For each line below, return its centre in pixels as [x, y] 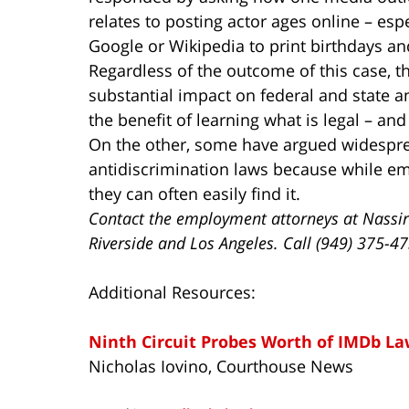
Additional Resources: [172, 292]
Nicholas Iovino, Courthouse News [221, 366]
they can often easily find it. [197, 193]
